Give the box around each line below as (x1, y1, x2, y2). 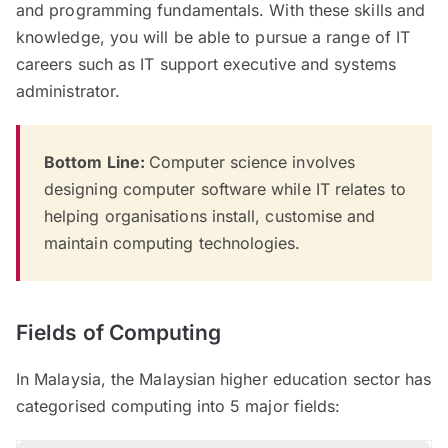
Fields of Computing (16, 319, 222, 345)
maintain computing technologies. (44, 232, 301, 253)
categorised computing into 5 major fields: (16, 395, 341, 416)
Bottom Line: (44, 151, 150, 172)
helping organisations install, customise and (44, 205, 376, 226)
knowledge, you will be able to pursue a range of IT (16, 26, 411, 47)
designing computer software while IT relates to (44, 178, 406, 199)
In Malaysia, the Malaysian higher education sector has (16, 368, 432, 389)
